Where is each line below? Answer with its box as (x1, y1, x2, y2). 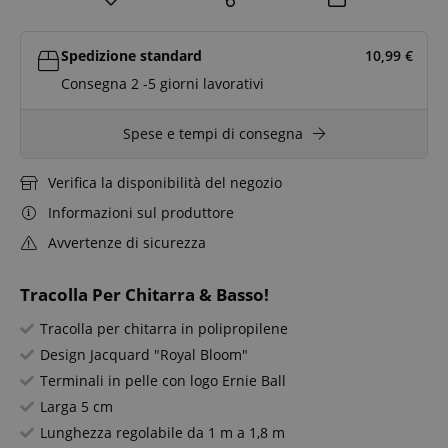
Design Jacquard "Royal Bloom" (40, 345, 248, 365)
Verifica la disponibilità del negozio (47, 173, 282, 193)
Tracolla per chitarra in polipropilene (40, 319, 288, 339)
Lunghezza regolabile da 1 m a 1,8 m (40, 423, 285, 443)
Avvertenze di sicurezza (47, 233, 206, 253)
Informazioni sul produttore (47, 203, 234, 223)
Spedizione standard (61, 46, 203, 66)
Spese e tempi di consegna (123, 124, 303, 144)
